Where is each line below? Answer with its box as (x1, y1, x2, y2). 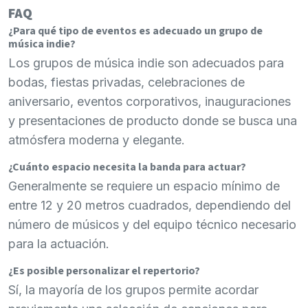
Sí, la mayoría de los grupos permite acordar (8, 282, 258, 297)
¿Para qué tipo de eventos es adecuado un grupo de (8, 23, 263, 38)
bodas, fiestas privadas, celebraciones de (8, 74, 245, 89)
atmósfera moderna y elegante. (8, 132, 185, 147)
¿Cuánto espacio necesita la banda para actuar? (8, 159, 246, 175)
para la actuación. (8, 236, 109, 251)
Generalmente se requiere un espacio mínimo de (8, 178, 280, 193)
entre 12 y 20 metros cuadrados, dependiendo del (8, 197, 291, 212)
